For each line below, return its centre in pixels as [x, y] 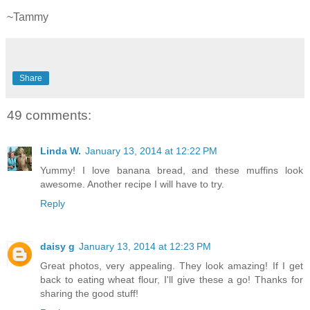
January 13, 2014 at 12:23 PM [145, 247]
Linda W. [61, 151]
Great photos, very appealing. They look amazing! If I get [172, 266]
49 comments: [49, 115]
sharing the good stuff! [89, 294]
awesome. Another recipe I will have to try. [132, 184]
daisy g [57, 247]
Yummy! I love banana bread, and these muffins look [172, 171]
